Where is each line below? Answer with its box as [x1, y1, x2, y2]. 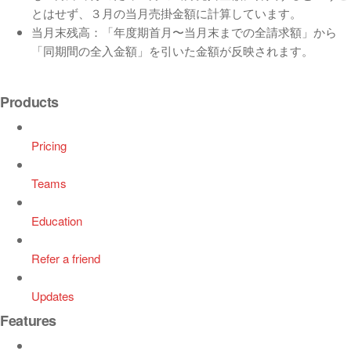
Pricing [31, 137, 67, 154]
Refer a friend [31, 250, 100, 266]
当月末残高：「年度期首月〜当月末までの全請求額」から [31, 24, 337, 40]
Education [31, 212, 82, 229]
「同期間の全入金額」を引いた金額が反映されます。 [31, 42, 313, 59]
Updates [31, 288, 74, 304]
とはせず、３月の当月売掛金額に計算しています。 [31, 5, 302, 21]
